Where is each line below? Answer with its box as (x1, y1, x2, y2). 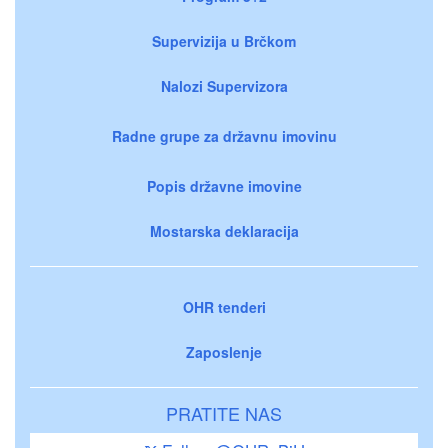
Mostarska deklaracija (149, 220, 299, 241)
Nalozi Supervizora (160, 75, 288, 96)
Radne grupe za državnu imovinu (111, 125, 337, 146)
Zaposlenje (186, 341, 262, 362)
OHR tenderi (182, 296, 266, 317)
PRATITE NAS (166, 399, 282, 426)
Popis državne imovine (146, 175, 302, 196)
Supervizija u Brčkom (152, 30, 296, 51)
